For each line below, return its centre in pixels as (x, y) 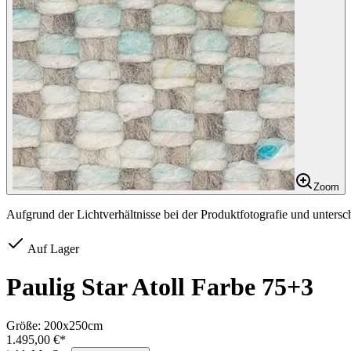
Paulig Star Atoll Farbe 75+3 (160, 287)
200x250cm (73, 325)
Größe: (25, 325)
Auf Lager (52, 249)
